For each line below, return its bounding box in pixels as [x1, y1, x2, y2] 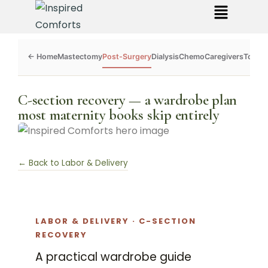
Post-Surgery [102, 52, 151, 61]
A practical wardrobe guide [35, 249, 191, 265]
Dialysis [151, 52, 179, 61]
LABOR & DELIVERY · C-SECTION [35, 215, 196, 227]
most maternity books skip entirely [18, 106, 220, 124]
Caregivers [205, 52, 243, 61]
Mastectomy [57, 52, 102, 61]
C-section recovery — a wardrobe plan [18, 91, 237, 109]
